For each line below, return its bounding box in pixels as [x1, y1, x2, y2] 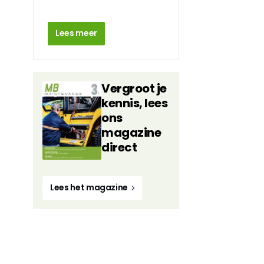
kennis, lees [101, 95, 167, 111]
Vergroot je [101, 80, 167, 97]
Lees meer [55, 27, 97, 39]
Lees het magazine [50, 181, 130, 194]
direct [101, 139, 137, 156]
